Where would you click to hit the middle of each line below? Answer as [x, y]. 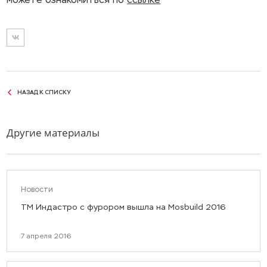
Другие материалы [53, 133]
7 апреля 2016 [46, 236]
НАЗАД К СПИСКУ [44, 92]
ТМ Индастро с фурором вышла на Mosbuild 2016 [123, 207]
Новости [37, 190]
